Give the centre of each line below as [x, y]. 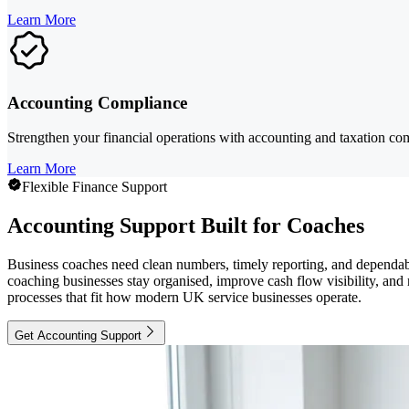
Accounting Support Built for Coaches [186, 226]
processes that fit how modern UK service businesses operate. [184, 298]
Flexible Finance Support [94, 187]
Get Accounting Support [78, 336]
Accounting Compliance [97, 102]
